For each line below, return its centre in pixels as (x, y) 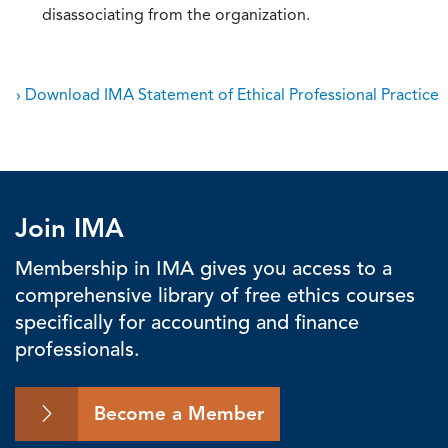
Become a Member (179, 413)
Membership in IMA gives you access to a (203, 268)
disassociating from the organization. (176, 14)
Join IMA (69, 228)
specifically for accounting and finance (187, 322)
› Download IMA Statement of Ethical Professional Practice (227, 94)
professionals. (77, 349)
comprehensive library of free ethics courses (215, 295)
